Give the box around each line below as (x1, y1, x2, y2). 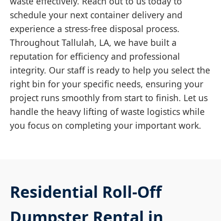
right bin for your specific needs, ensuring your (10, 77, 203, 90)
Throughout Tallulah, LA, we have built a (10, 36, 177, 48)
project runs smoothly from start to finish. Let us (10, 91, 208, 104)
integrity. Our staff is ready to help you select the (10, 64, 210, 76)
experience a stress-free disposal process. (10, 22, 180, 35)
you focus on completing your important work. (10, 119, 201, 131)
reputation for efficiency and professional (10, 50, 180, 62)
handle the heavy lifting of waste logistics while (10, 105, 205, 117)
